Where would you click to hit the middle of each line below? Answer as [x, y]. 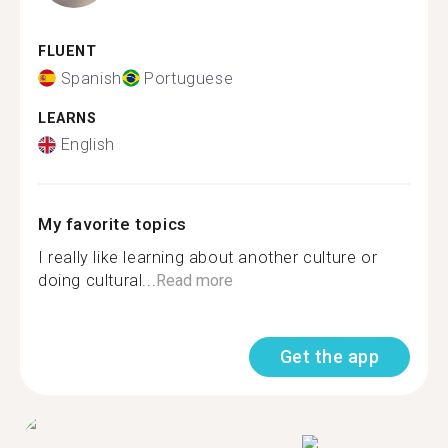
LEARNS [67, 118]
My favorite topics [112, 224]
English [87, 144]
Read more [195, 280]
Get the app [329, 356]
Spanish [91, 78]
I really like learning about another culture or [208, 257]
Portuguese [189, 78]
